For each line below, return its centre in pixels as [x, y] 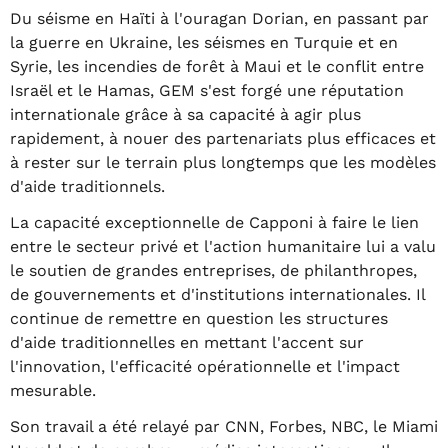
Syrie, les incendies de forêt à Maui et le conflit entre [217, 66]
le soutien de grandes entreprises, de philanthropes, [213, 270]
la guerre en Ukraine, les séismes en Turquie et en [204, 42]
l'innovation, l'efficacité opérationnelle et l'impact [205, 366]
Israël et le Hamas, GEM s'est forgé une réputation [207, 90]
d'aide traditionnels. [87, 186]
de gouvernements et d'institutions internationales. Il [217, 294]
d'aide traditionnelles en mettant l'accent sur [187, 342]
